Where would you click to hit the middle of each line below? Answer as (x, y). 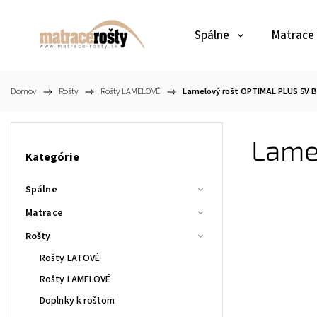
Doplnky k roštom (77, 300)
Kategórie (52, 157)
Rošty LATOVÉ (70, 258)
